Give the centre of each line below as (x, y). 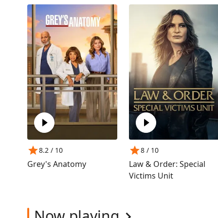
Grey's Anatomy (57, 164)
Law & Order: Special (167, 164)
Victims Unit (151, 175)
